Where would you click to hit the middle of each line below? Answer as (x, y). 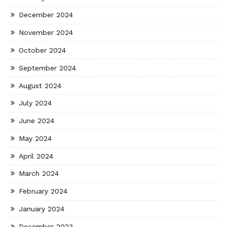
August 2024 (40, 85)
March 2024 (39, 174)
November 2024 (46, 33)
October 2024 (43, 50)
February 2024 (43, 191)
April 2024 (36, 156)
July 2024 (35, 103)
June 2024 (37, 121)
